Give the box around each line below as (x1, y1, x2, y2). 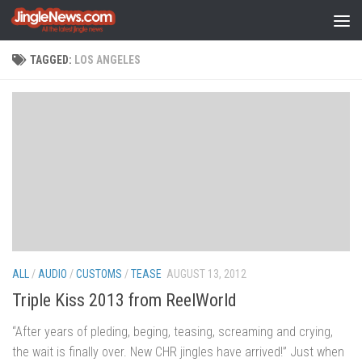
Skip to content (22, 15, 107, 31)
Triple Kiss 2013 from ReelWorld (12, 290, 237, 311)
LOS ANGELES (74, 53, 141, 66)
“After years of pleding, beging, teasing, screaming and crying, (12, 324, 333, 340)
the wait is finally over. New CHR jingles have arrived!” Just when (12, 344, 344, 360)
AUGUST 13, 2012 (166, 267, 246, 280)
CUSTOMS (76, 267, 122, 280)
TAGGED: (30, 53, 74, 66)
